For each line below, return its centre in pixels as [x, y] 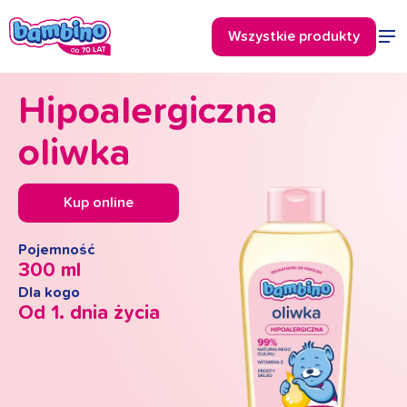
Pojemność [57, 250]
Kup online [99, 203]
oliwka [74, 154]
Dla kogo [49, 293]
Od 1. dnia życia [89, 313]
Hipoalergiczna [148, 112]
